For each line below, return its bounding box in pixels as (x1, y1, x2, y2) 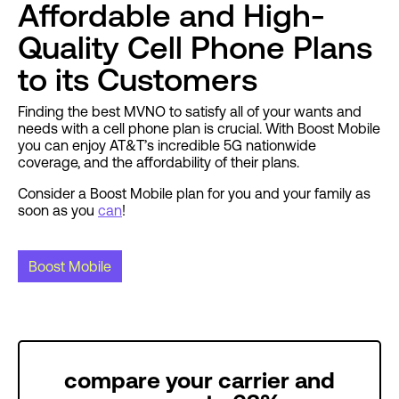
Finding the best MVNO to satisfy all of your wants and (18, 103, 362, 120)
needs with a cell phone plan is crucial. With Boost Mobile (18, 120, 380, 137)
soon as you (18, 202, 98, 219)
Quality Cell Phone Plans (18, 29, 372, 67)
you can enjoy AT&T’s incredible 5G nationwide (18, 137, 316, 154)
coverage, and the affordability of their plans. (18, 154, 299, 171)
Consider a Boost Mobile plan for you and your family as (18, 185, 370, 202)
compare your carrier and (64, 367, 335, 394)
